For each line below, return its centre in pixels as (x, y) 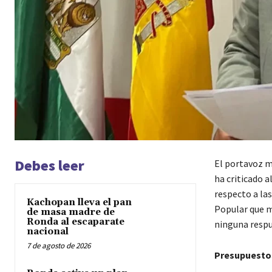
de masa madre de (71, 212)
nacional (48, 231)
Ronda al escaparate (76, 222)
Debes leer (49, 165)
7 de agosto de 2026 (59, 245)
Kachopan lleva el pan (79, 202)
